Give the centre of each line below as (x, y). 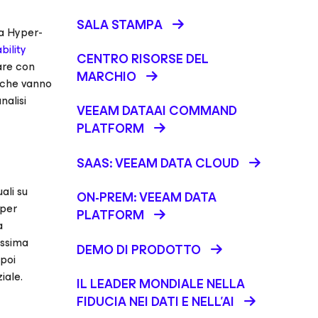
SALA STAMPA (120, 25)
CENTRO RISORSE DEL (143, 59)
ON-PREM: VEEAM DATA (147, 197)
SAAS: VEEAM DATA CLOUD (158, 163)
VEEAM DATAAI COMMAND (157, 111)
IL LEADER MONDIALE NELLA (161, 284)
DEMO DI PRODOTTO (139, 250)
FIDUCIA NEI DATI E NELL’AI (155, 302)
